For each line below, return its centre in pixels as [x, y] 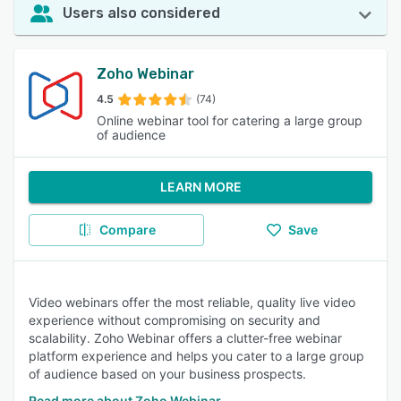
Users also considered [141, 13]
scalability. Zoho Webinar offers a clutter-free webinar [185, 338]
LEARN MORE [200, 187]
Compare [127, 230]
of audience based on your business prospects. [167, 374]
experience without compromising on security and [175, 320]
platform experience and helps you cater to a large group [196, 356]
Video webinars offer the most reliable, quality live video [192, 302]
